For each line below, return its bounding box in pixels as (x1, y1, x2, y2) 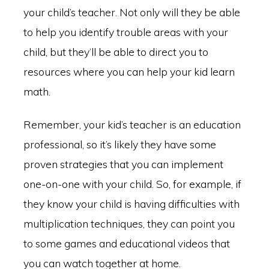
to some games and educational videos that (23, 237, 230, 250)
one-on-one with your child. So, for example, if (23, 177, 241, 191)
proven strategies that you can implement (23, 157, 223, 171)
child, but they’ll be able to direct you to (23, 44, 208, 58)
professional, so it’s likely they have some (23, 138, 216, 151)
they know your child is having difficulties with (23, 197, 240, 211)
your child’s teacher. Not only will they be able (23, 5, 240, 19)
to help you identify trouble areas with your (23, 25, 228, 38)
